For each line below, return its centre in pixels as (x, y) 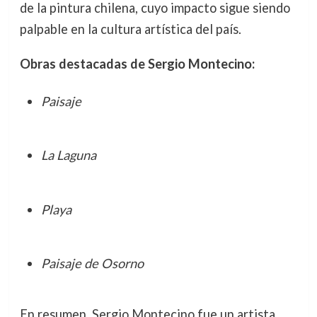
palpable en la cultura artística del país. (130, 29)
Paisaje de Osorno (92, 264)
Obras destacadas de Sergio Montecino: (137, 63)
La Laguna (68, 155)
